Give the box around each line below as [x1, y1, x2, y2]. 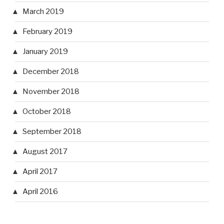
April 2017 [22, 167, 57, 176]
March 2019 [22, 7, 64, 16]
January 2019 [22, 47, 68, 56]
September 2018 [22, 127, 81, 136]
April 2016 [22, 187, 58, 196]
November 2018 [22, 87, 79, 96]
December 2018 [22, 67, 79, 76]
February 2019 [22, 27, 72, 36]
